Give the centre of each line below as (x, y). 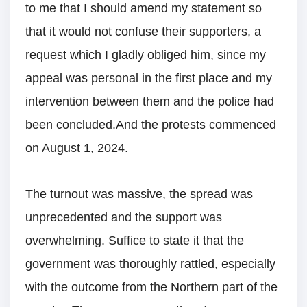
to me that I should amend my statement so (144, 9)
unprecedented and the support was (124, 217)
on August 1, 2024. (77, 148)
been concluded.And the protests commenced (151, 125)
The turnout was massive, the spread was (139, 194)
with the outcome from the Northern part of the (151, 287)
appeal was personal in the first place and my (149, 78)
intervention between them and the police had (150, 102)
